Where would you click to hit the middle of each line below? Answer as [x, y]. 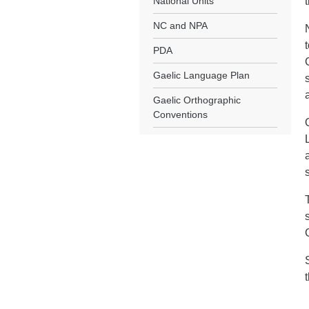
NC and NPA [180, 26]
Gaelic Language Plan [201, 75]
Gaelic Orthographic [197, 100]
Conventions [180, 114]
